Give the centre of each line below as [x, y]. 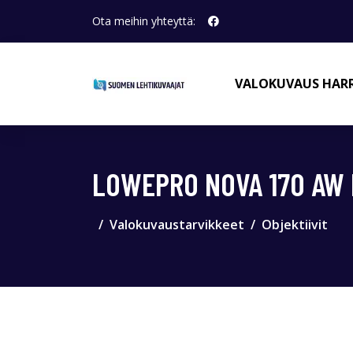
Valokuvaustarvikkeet [177, 225]
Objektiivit [295, 225]
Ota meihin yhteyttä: [144, 21]
